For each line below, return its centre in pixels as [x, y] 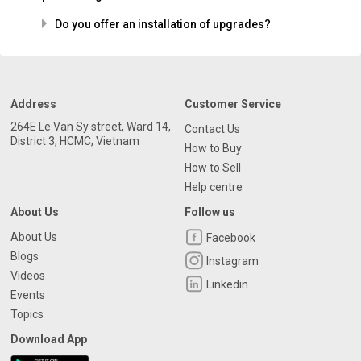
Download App [49, 339]
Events [28, 295]
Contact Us [212, 129]
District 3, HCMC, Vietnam [75, 141]
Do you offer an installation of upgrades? [163, 24]
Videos [28, 276]
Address [33, 104]
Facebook [230, 238]
